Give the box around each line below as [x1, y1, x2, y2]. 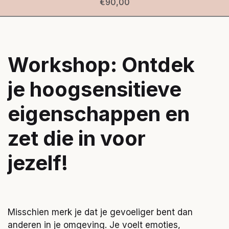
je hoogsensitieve [8, 77, 181, 102]
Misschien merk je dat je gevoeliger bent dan [8, 207, 193, 217]
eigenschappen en [8, 101, 190, 126]
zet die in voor [8, 126, 146, 151]
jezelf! [8, 150, 68, 175]
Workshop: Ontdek [8, 52, 195, 77]
